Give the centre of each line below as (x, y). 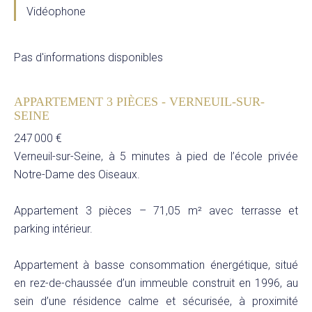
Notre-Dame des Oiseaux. (77, 174)
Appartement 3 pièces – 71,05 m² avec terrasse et (156, 211)
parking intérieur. (53, 229)
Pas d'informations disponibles (88, 57)
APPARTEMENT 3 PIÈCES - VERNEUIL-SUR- (139, 102)
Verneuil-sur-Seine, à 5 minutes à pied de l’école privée (156, 156)
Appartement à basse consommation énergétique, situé (156, 265)
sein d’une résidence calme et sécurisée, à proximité (156, 301)
